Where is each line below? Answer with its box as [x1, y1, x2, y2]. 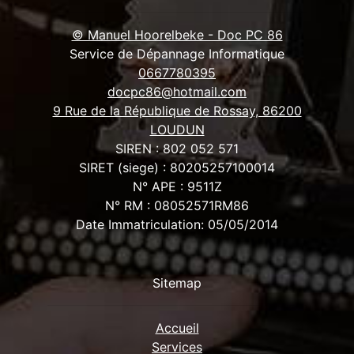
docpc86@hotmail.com [107, 84, 247, 100]
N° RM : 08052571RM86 [105, 198, 249, 214]
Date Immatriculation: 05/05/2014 [76, 217, 278, 233]
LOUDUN [149, 122, 205, 138]
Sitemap [153, 275, 201, 292]
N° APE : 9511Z [132, 179, 222, 195]
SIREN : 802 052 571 [115, 141, 239, 157]
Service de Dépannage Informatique [70, 46, 284, 62]
